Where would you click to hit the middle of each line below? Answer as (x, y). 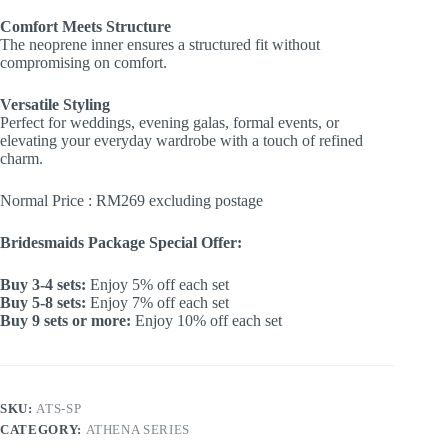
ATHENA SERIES (137, 429)
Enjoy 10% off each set (206, 320)
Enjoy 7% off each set (157, 302)
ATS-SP (59, 408)
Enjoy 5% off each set (157, 284)
